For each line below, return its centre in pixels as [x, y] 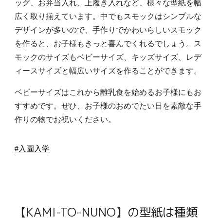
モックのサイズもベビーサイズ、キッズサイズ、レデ [108, 57]
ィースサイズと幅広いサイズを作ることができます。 [108, 71]
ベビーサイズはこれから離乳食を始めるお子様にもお [108, 92]
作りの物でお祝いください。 [65, 120]
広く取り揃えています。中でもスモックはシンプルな [108, 17]
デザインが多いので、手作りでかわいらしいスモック [108, 30]
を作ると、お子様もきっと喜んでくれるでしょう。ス [108, 44]
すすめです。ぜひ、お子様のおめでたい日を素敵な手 [108, 106]
